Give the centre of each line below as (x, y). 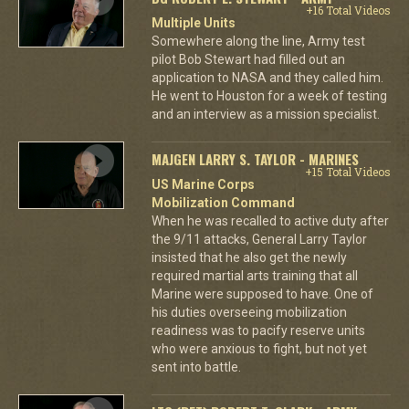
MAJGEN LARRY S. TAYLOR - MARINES (255, 158)
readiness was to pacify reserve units (258, 330)
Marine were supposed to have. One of (262, 294)
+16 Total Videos (348, 10)
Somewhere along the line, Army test (258, 41)
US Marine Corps (203, 184)
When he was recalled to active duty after (270, 220)
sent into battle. (196, 367)
